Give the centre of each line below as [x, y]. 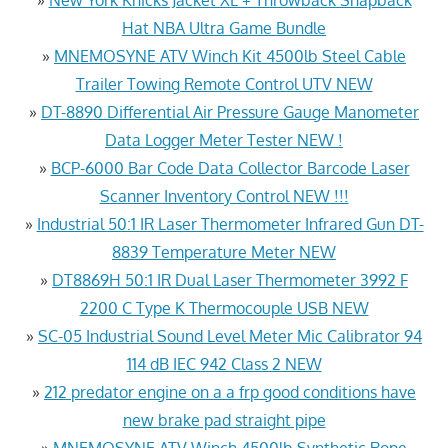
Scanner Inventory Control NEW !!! [224, 195]
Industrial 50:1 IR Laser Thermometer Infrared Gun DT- [230, 223]
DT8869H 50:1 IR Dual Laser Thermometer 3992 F [230, 279]
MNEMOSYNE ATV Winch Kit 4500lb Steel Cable [230, 55]
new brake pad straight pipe [224, 419]
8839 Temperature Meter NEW [224, 251]
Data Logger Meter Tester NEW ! [224, 139]
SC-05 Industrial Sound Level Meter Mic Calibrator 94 [230, 335]
